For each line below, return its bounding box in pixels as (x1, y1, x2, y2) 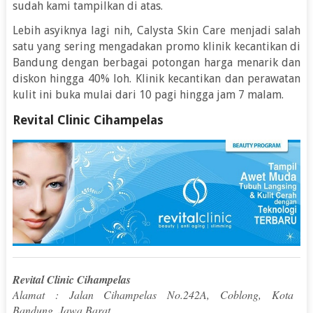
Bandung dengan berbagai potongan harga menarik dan (12, 56, 301, 70)
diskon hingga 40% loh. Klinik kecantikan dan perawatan (12, 72, 301, 86)
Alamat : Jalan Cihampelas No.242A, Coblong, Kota (12, 286, 294, 302)
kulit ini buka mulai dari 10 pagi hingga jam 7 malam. (12, 88, 284, 102)
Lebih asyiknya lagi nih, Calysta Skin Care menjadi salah (12, 24, 301, 38)
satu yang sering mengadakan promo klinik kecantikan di (12, 40, 301, 54)
